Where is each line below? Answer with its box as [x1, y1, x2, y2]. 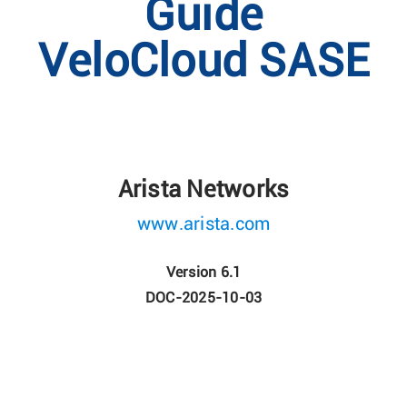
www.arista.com [136, 214, 271, 233]
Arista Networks [117, 177, 290, 202]
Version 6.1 [165, 264, 242, 280]
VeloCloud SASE [37, 39, 370, 86]
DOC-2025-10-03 [144, 290, 263, 305]
